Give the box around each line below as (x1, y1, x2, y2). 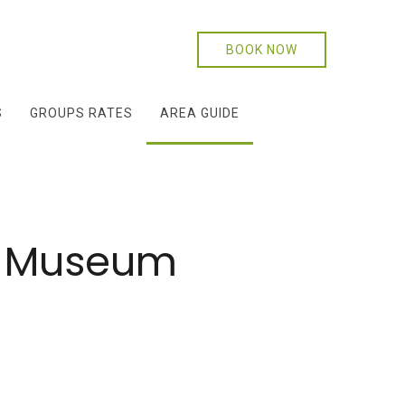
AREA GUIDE (160, 106, 240, 120)
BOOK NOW (226, 42, 297, 57)
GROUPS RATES (30, 106, 133, 120)
